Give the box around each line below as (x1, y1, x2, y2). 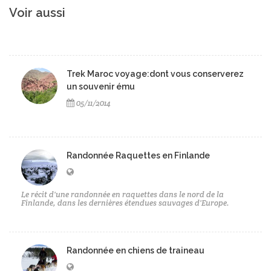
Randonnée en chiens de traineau (67, 245, 204, 255)
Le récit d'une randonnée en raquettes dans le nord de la (21, 189, 224, 200)
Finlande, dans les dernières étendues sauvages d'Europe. (21, 197, 229, 208)
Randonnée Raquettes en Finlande (67, 150, 210, 160)
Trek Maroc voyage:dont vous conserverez (67, 68, 244, 79)
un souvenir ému (67, 81, 135, 91)
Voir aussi (9, 5, 65, 20)
